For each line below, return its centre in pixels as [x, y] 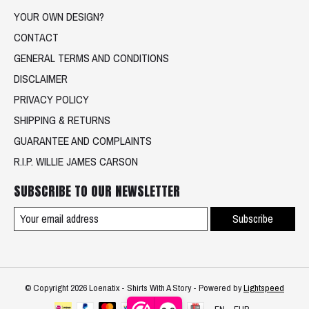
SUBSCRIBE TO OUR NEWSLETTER [97, 190]
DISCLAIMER [41, 78]
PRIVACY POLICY [51, 99]
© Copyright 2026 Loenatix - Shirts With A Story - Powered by [134, 287]
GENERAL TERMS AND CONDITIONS [91, 58]
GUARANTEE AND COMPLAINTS [83, 140]
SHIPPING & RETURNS [62, 120]
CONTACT [36, 37]
